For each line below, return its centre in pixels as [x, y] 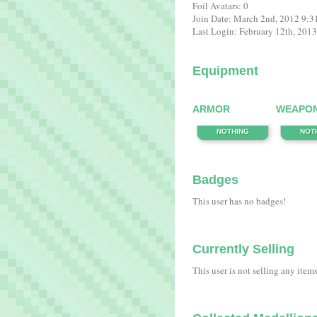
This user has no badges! [239, 201]
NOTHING [233, 131]
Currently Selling [243, 249]
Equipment [225, 71]
